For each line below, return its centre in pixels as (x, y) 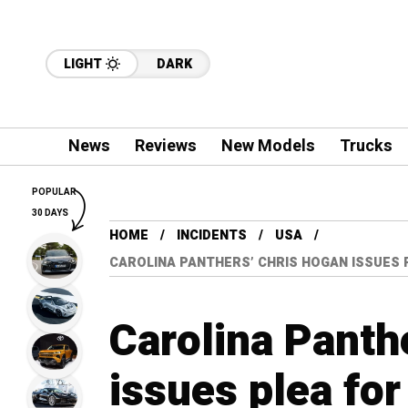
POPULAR (54, 192)
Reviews (165, 146)
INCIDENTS (212, 235)
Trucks (366, 146)
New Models (268, 146)
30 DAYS (50, 213)
